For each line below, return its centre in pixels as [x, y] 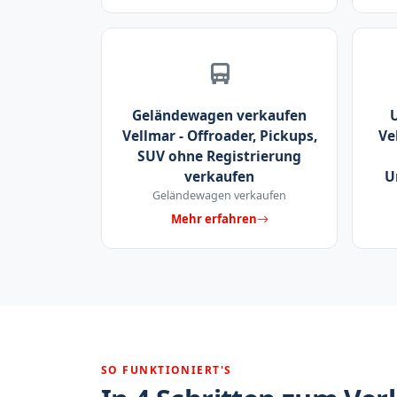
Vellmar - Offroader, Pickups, [219, 135]
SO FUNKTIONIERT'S [167, 370]
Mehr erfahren [214, 219]
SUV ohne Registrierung [219, 156]
